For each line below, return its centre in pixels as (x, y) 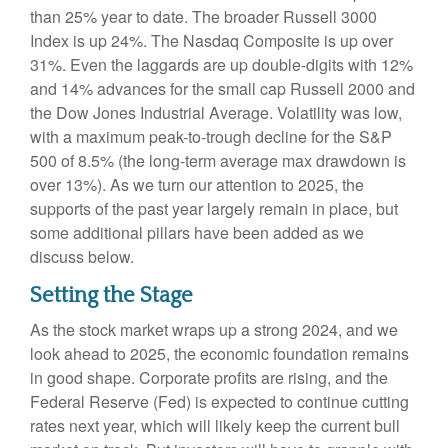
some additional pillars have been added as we (197, 232)
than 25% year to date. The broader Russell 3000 (203, 16)
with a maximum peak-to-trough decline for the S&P (211, 136)
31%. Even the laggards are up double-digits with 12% (221, 64)
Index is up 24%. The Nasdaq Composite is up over (211, 40)
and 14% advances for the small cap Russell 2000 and (222, 88)
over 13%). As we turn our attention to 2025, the (197, 184)
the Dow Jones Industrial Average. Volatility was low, (216, 112)
